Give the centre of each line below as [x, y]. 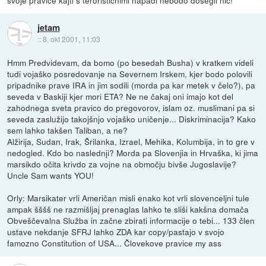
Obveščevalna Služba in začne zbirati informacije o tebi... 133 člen [131, 221]
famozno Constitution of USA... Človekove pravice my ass [115, 243]
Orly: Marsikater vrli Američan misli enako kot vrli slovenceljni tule [129, 198]
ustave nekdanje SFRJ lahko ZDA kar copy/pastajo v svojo [116, 232]
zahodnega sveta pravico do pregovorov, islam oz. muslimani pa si [131, 108]
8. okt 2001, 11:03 [71, 39]
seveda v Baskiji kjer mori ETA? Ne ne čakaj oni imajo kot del [121, 96]
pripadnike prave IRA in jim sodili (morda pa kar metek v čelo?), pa [132, 85]
